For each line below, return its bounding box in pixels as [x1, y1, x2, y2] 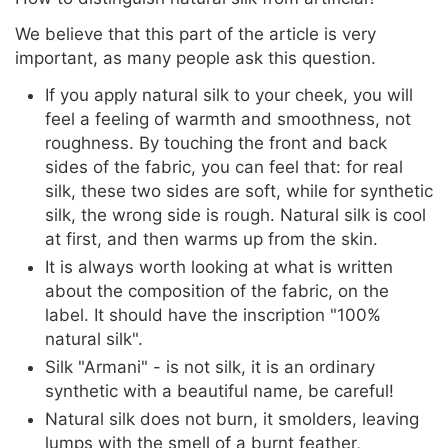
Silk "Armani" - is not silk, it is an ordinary [45, 357, 375, 378]
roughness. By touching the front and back [45, 133, 387, 154]
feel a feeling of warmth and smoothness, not [45, 109, 411, 130]
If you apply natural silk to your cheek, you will [45, 85, 413, 106]
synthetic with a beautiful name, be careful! [45, 381, 394, 402]
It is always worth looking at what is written [45, 257, 393, 278]
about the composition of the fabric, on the [45, 281, 389, 302]
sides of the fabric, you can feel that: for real [45, 157, 403, 178]
